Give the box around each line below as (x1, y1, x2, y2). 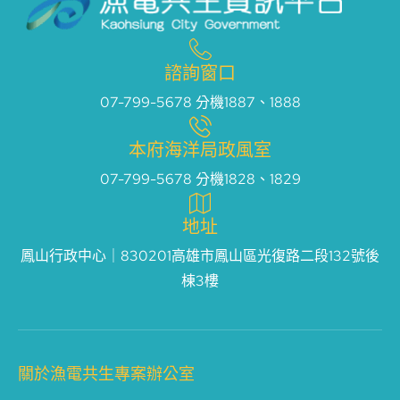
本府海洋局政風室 (129, 137, 271, 162)
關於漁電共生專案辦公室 (18, 362, 195, 384)
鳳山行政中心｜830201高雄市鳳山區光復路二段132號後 (21, 246, 379, 265)
